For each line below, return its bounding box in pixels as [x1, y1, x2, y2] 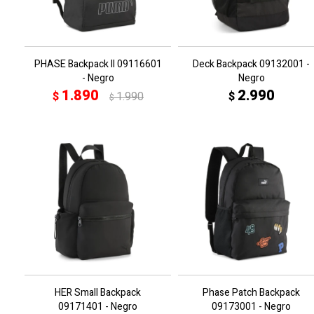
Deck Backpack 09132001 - [193, 57, 310, 71]
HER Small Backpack [55, 285, 141, 300]
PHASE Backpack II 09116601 [34, 57, 162, 71]
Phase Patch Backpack [203, 285, 300, 300]
